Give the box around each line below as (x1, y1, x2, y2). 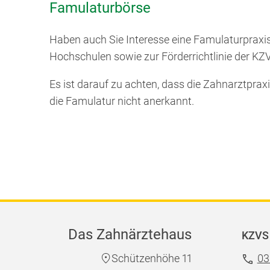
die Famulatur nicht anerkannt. (49, 95, 194, 107)
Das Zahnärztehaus (68, 226, 192, 243)
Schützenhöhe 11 (111, 252, 192, 265)
